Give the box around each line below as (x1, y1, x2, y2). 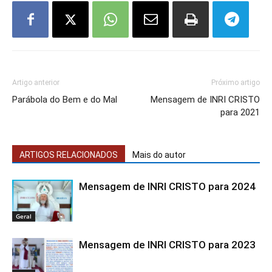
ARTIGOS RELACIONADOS (19, 150, 118, 160)
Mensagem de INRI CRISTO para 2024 (79, 180, 256, 193)
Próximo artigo (211, 78, 260, 87)
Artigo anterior (12, 78, 59, 87)
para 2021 (220, 107, 260, 118)
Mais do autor (132, 150, 186, 160)
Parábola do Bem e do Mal (12, 94, 117, 106)
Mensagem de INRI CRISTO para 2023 (79, 239, 256, 251)
